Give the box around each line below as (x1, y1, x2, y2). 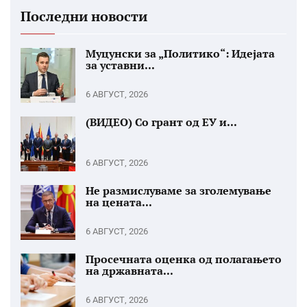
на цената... (86, 194, 152, 210)
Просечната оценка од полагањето (86, 251, 282, 267)
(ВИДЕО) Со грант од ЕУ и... (86, 114, 237, 130)
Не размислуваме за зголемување (86, 182, 271, 198)
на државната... (86, 262, 173, 278)
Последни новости (21, 6, 147, 25)
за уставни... (86, 57, 155, 73)
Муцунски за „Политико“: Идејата (86, 45, 275, 61)
